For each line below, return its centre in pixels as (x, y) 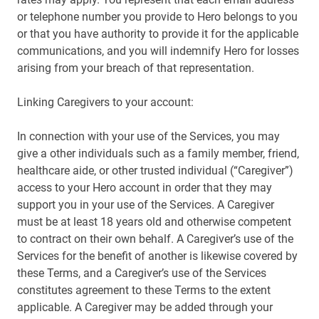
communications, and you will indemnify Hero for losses (158, 51)
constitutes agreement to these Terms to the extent (144, 290)
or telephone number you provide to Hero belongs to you (157, 17)
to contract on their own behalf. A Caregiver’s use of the (155, 239)
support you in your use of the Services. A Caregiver (146, 205)
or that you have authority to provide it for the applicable (158, 34)
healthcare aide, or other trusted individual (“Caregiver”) (155, 171)
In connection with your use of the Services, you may (148, 136)
